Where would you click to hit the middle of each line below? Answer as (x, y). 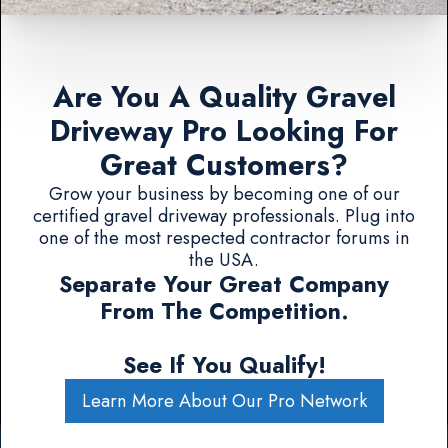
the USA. (224, 260)
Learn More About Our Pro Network (224, 401)
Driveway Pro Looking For (224, 132)
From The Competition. (224, 312)
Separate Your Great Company (224, 285)
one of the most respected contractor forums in (224, 238)
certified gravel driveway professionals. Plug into (224, 216)
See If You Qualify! (224, 366)
